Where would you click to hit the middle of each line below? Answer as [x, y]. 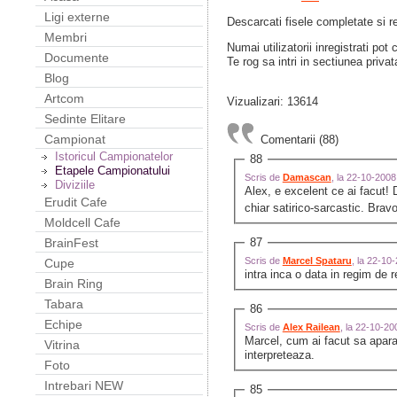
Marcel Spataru [317, 261]
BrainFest [71, 243]
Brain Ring [74, 284]
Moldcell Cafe [82, 222]
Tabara [64, 304]
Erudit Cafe [76, 202]
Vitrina [62, 345]
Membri [66, 37]
